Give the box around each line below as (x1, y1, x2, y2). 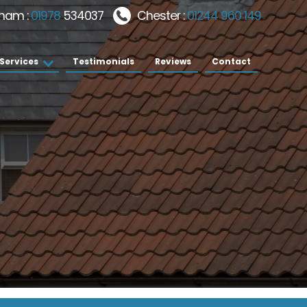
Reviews (154, 56, 191, 67)
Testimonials (72, 56, 134, 67)
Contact (211, 56, 251, 67)
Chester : (136, 8, 187, 24)
